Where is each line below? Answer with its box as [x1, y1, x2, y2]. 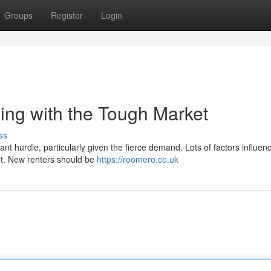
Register [51, 9, 83, 21]
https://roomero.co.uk [97, 153, 178, 165]
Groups [4, 9, 33, 21]
